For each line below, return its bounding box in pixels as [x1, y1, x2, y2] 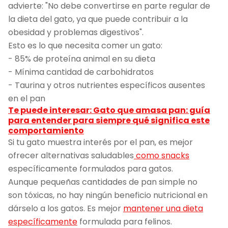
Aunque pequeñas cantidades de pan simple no [8, 176, 197, 188]
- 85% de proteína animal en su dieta [8, 53, 155, 65]
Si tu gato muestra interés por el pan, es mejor [8, 136, 193, 149]
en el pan [8, 93, 45, 105]
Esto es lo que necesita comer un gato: [8, 40, 162, 52]
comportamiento [8, 125, 84, 137]
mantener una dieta [123, 203, 203, 215]
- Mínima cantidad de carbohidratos [8, 66, 154, 78]
